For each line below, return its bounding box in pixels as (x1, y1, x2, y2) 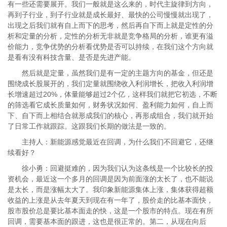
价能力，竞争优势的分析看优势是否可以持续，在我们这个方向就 (8, 43, 213, 51)
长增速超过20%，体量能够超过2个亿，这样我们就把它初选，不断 (8, 90, 217, 98)
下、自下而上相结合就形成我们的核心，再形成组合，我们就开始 (8, 111, 213, 120)
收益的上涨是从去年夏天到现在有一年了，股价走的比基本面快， (8, 196, 213, 204)
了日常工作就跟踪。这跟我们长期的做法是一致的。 (8, 122, 171, 130)
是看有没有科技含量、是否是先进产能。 (8, 53, 135, 61)
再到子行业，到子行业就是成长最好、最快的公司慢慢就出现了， (8, 11, 213, 19)
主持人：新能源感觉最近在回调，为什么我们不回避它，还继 (8, 138, 213, 146)
